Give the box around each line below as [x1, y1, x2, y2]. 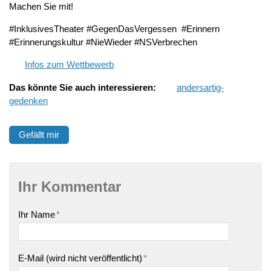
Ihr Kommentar [18, 178, 121, 195]
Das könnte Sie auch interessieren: [9, 82, 156, 93]
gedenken [9, 95, 48, 106]
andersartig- [177, 82, 224, 93]
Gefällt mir [19, 129, 59, 140]
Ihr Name [18, 209, 55, 220]
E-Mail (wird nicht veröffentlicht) [18, 252, 142, 263]
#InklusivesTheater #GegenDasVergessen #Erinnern [9, 23, 220, 34]
